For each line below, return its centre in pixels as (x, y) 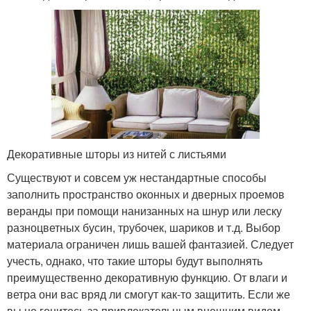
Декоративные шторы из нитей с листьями (117, 153)
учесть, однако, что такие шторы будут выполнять (135, 260)
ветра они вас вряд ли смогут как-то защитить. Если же (149, 294)
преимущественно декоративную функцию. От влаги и (147, 277)
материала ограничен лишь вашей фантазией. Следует (150, 244)
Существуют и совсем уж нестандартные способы (137, 177)
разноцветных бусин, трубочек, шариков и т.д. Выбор (144, 227)
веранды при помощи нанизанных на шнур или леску (144, 210)
